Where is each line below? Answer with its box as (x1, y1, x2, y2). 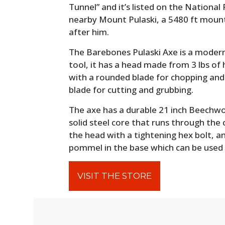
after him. (69, 26, 109, 38)
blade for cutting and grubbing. (69, 83, 194, 95)
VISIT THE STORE (77, 170, 152, 181)
